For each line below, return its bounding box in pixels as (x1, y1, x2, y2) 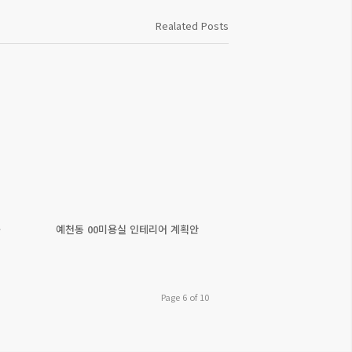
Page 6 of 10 (161, 290, 209, 303)
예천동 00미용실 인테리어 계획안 (55, 221, 199, 236)
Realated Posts (155, 17, 229, 33)
